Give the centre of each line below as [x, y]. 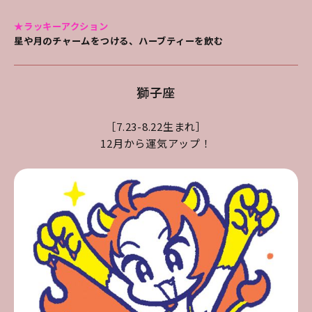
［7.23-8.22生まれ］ [156, 126]
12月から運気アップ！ [156, 143]
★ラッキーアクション [61, 26]
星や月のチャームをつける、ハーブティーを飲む [119, 40]
